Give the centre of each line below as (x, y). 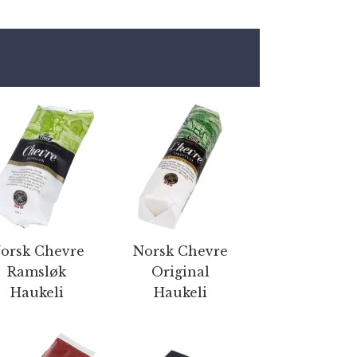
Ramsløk (37, 272)
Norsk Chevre (180, 251)
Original (180, 272)
